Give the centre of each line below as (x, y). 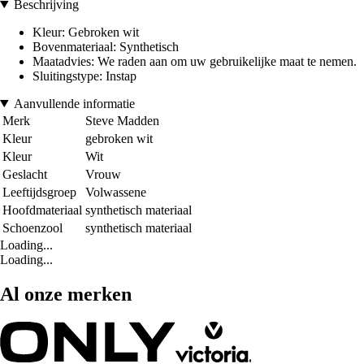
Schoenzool (32, 227)
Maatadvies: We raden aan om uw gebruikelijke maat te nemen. (195, 61)
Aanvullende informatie (74, 103)
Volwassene (116, 192)
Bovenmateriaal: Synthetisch (106, 46)
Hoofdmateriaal (42, 210)
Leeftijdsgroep (39, 192)
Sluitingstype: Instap (84, 76)
